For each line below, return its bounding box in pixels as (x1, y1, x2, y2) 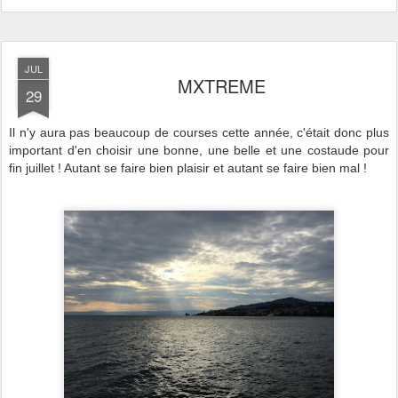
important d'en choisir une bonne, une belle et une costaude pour (9, 143, 389, 157)
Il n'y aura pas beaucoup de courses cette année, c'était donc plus (9, 125, 389, 139)
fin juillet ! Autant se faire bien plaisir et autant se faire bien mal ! (9, 161, 367, 175)
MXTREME (177, 73, 266, 99)
